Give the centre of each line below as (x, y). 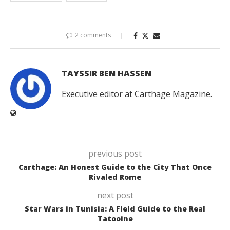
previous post (115, 154)
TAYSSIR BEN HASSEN (107, 74)
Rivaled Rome (115, 177)
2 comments (93, 35)
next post (115, 195)
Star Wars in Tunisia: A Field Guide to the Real (115, 209)
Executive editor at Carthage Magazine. (137, 94)
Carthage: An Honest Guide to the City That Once (115, 167)
